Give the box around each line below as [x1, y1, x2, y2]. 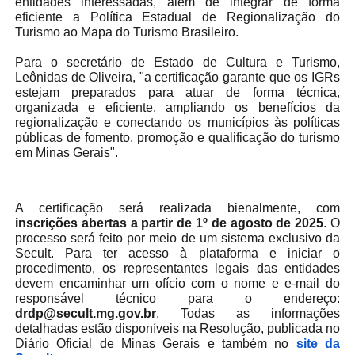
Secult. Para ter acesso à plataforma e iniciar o [14, 246, 341, 261]
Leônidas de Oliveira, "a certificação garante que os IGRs [14, 71, 341, 85]
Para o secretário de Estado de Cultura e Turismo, [14, 55, 341, 70]
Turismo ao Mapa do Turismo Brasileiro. [14, 25, 239, 40]
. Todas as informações [155, 307, 341, 321]
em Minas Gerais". [14, 146, 118, 160]
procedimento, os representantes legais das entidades [14, 261, 341, 276]
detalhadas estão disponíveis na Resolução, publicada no [14, 322, 341, 336]
